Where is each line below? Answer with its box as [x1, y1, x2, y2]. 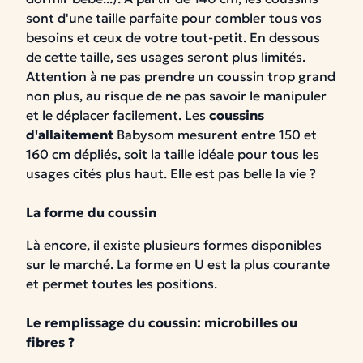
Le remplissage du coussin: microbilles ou [26, 314, 297, 331]
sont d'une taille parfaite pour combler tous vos [26, 10, 322, 26]
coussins [209, 107, 264, 123]
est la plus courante [207, 256, 330, 272]
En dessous [250, 29, 320, 45]
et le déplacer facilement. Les [26, 107, 209, 123]
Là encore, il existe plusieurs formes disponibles [26, 237, 322, 253]
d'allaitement [26, 126, 113, 143]
